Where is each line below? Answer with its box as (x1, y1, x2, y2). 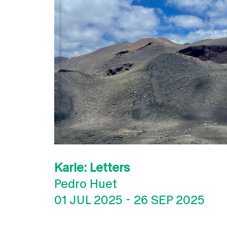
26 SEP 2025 (134, 193, 205, 207)
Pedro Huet (54, 177, 117, 191)
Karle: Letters (54, 161, 130, 174)
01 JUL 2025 (54, 193, 123, 207)
